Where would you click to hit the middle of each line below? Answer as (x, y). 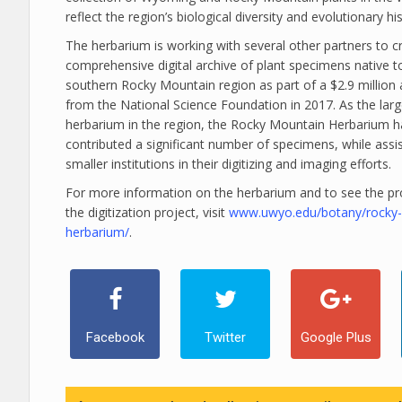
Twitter (225, 337)
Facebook (115, 337)
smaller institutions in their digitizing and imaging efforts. (228, 164)
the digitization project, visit (147, 212)
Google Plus (336, 337)
